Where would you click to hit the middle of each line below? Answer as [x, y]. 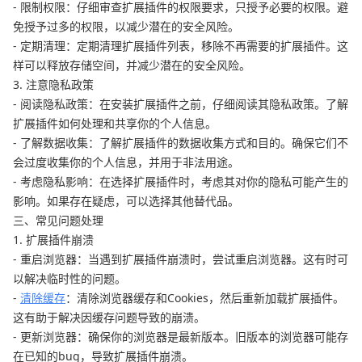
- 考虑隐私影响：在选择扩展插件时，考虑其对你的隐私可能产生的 [181, 182]
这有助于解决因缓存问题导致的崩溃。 [109, 318]
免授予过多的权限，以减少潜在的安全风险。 [126, 27]
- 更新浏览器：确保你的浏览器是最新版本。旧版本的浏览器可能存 [181, 337]
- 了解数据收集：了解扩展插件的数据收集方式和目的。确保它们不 [181, 143]
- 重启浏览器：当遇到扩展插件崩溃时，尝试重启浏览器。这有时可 [181, 259]
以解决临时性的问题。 [69, 279]
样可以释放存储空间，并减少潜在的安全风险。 [132, 65]
